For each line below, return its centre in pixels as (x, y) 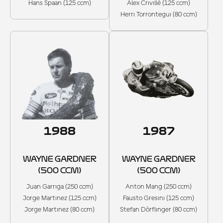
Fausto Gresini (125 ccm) (159, 198)
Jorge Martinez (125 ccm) (59, 198)
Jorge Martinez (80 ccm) (59, 210)
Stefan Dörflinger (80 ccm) (159, 210)
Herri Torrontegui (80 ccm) (159, 14)
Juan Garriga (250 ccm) (59, 187)
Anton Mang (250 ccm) (159, 187)
